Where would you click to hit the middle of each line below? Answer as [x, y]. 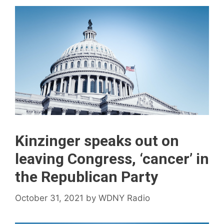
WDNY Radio [124, 198]
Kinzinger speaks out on [97, 141]
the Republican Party [86, 177]
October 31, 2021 [49, 198]
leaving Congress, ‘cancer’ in [112, 159]
